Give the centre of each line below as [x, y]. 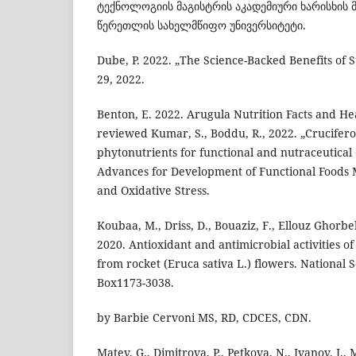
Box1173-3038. [135, 283]
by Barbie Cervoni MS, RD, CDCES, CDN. [204, 318]
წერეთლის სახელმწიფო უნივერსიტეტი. [201, 25]
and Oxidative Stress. [153, 191]
